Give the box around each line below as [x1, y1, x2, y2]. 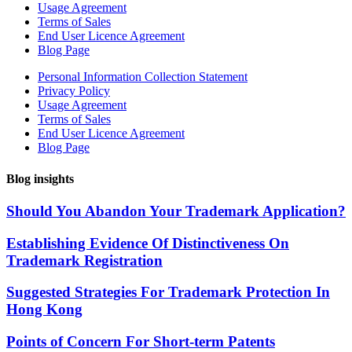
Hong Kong [6, 301, 82, 318]
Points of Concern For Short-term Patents [6, 332, 275, 350]
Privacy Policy [38, 84, 110, 98]
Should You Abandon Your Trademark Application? [6, 202, 346, 219]
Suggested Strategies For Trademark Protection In [6, 284, 330, 301]
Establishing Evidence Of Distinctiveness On [6, 234, 289, 251]
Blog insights [6, 171, 74, 185]
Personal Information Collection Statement [38, 70, 247, 84]
